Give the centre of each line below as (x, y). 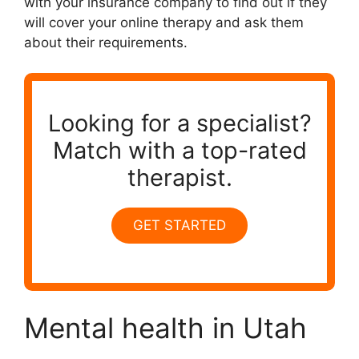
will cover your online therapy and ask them (164, 22)
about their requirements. (106, 42)
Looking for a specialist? (179, 123)
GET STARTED (179, 225)
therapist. (179, 177)
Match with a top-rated (179, 150)
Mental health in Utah (165, 328)
